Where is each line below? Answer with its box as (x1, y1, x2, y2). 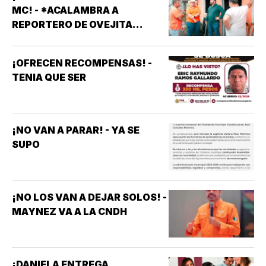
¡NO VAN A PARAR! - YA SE (12, 123, 140, 136)
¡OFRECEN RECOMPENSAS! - (12, 56, 152, 69)
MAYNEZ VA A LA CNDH (12, 205, 127, 217)
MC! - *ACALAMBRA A (12, 4, 119, 16)
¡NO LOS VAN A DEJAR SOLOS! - (12, 191, 167, 203)
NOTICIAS (12, 32, 61, 45)
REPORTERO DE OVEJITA (12, 18, 132, 30)
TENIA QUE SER (12, 71, 86, 83)
